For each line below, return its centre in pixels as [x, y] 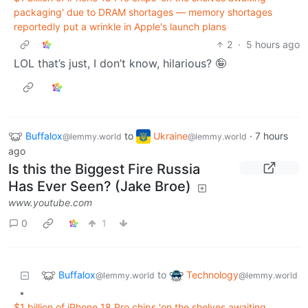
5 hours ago [273, 44]
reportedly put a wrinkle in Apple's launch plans [120, 26]
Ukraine [170, 135]
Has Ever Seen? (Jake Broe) [100, 187]
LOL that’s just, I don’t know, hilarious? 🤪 [120, 63]
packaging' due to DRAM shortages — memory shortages [143, 12]
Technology [212, 274]
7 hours [272, 135]
